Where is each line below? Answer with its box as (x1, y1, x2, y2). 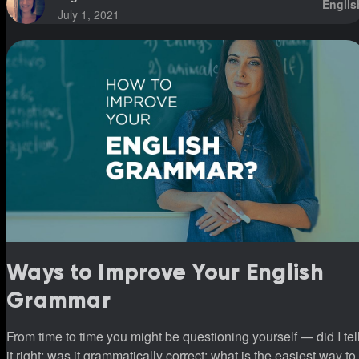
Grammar (6, 285, 111, 314)
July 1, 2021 (58, 6, 119, 22)
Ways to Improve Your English (6, 257, 324, 286)
